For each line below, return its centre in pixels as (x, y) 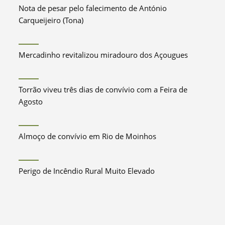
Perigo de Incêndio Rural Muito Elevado (87, 171)
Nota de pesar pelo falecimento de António (93, 8)
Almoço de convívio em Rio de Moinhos (88, 136)
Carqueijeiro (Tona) (51, 20)
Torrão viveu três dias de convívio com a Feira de (103, 89)
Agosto (31, 101)
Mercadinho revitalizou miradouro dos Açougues (103, 54)
